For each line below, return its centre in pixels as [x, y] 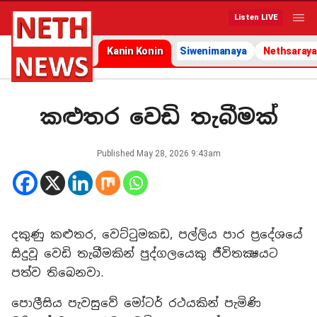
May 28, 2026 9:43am [178, 154]
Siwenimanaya [213, 51]
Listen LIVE [256, 17]
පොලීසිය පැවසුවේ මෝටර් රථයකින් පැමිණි [136, 303]
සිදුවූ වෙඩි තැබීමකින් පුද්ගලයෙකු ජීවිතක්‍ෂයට [145, 254]
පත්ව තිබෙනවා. [57, 273]
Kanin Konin [135, 51]
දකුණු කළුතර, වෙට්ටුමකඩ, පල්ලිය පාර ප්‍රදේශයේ [157, 235]
